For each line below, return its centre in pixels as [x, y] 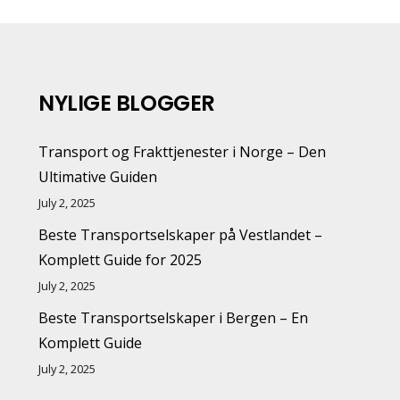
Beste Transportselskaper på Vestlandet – [181, 234]
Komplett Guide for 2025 [121, 259]
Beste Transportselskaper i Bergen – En [174, 317]
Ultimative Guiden [98, 176]
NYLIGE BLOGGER [127, 103]
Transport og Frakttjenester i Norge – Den [183, 151]
